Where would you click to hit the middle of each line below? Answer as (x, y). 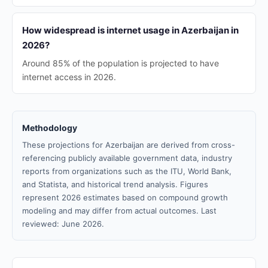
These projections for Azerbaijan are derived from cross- (129, 145)
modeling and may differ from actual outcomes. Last (119, 211)
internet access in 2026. (69, 77)
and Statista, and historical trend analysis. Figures (115, 184)
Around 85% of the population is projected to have (121, 63)
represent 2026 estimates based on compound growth (125, 197)
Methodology (50, 128)
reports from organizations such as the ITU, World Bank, (127, 171)
